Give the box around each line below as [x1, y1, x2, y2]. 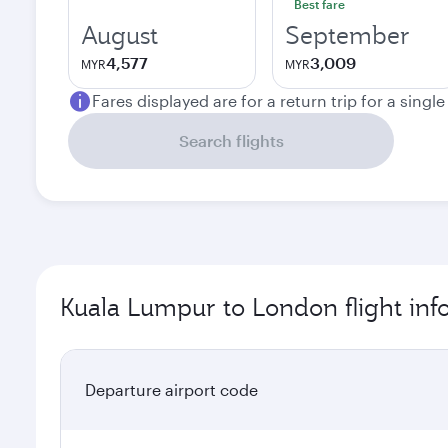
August [81, 19, 158, 51]
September [285, 19, 410, 51]
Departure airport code [85, 380, 258, 399]
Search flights [178, 131, 284, 150]
